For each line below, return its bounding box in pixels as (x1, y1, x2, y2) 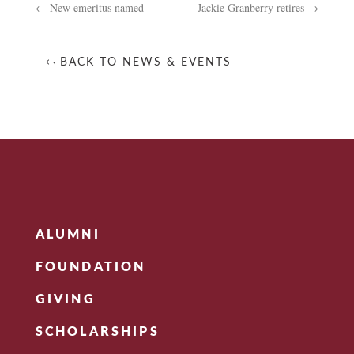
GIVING (35, 293, 96, 307)
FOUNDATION (35, 261, 146, 274)
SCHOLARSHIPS (35, 326, 160, 339)
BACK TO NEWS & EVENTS (59, 57, 232, 69)
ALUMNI (35, 228, 100, 242)
